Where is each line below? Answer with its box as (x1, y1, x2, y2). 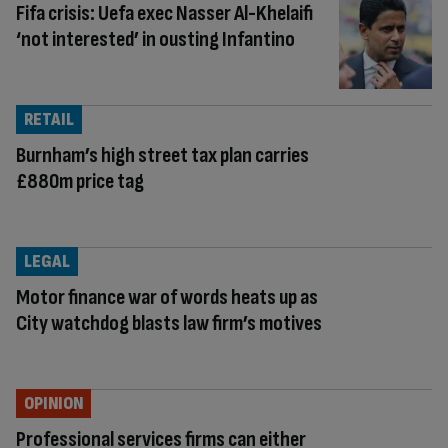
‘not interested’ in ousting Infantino (16, 25, 295, 53)
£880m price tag (16, 167, 144, 195)
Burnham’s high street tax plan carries (16, 141, 309, 169)
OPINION (24, 392, 83, 414)
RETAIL (24, 108, 74, 130)
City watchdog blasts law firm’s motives (16, 309, 322, 337)
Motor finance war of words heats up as (16, 283, 318, 311)
